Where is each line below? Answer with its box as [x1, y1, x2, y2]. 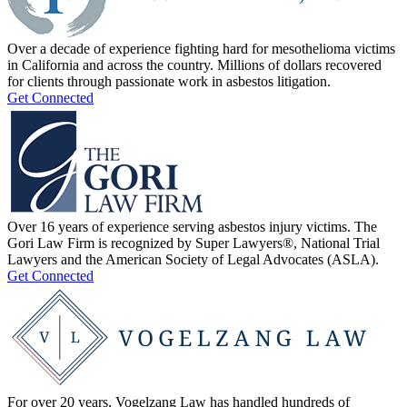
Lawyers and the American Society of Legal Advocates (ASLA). [7, 251, 379, 267]
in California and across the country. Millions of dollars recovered [7, 56, 382, 73]
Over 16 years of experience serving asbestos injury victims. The [7, 218, 377, 234]
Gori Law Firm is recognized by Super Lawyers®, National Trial [7, 234, 380, 251]
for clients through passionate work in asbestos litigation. [7, 73, 331, 89]
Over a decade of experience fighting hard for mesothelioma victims [7, 40, 395, 56]
